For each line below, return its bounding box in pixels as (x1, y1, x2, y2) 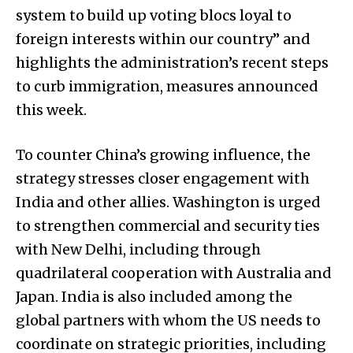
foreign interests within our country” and (16, 29, 310, 48)
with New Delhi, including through (16, 240, 261, 258)
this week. (16, 100, 87, 119)
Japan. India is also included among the (16, 287, 292, 306)
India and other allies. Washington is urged (16, 192, 321, 211)
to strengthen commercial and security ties (16, 216, 320, 235)
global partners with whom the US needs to (16, 310, 321, 329)
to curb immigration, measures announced (16, 76, 318, 95)
